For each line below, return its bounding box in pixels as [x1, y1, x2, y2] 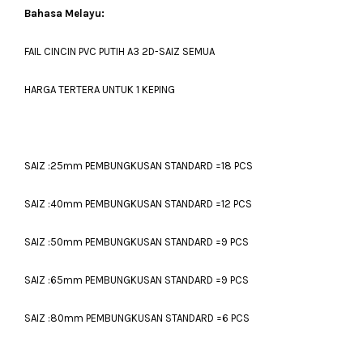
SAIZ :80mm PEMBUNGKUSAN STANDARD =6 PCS [24, 312, 250, 324]
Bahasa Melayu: [24, 7, 105, 19]
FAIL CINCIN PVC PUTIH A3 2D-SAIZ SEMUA [24, 45, 215, 58]
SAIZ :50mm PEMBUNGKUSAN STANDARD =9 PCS [24, 236, 249, 248]
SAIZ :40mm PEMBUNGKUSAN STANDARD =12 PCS [24, 198, 252, 210]
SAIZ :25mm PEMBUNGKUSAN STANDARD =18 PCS [24, 160, 253, 172]
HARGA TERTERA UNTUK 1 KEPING [24, 83, 175, 96]
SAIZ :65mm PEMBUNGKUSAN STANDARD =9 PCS [24, 274, 249, 286]
